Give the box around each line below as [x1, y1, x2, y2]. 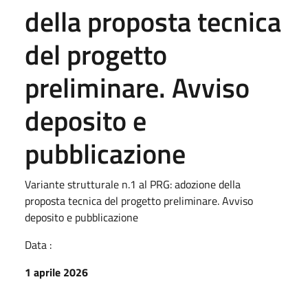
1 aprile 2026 [25, 263, 88, 280]
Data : [25, 236, 52, 253]
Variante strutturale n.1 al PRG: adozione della [25, 175, 241, 192]
